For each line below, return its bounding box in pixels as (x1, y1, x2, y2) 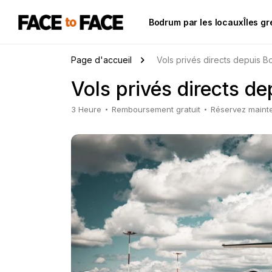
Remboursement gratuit (112, 104, 200, 114)
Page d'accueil (71, 55, 132, 65)
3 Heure (71, 104, 101, 114)
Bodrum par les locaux (148, 16, 243, 27)
